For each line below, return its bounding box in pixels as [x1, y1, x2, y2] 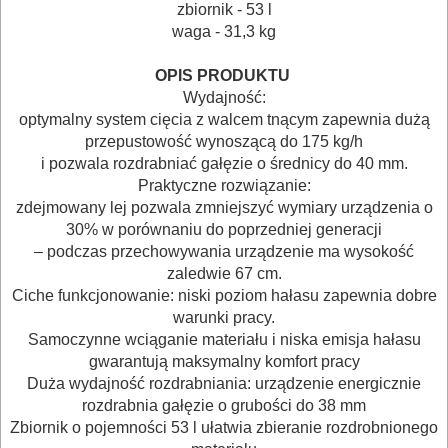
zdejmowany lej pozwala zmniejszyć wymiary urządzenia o [15, 198, 433, 216]
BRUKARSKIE [18, 330, 162, 362]
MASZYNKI [18, 159, 131, 191]
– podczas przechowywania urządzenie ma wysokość [34, 242, 414, 260]
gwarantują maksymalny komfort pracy [88, 352, 360, 370]
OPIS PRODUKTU [154, 66, 294, 84]
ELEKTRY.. [18, 50, 128, 82]
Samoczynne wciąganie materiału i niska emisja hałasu [27, 330, 421, 348]
